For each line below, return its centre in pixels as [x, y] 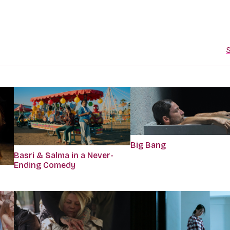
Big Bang [148, 145]
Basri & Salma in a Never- [63, 155]
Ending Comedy [44, 165]
